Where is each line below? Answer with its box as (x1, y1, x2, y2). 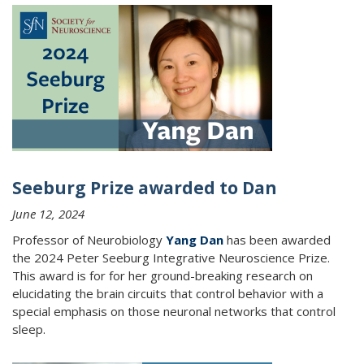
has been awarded (223, 232, 331, 248)
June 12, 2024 (12, 206, 84, 222)
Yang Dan (166, 232, 223, 248)
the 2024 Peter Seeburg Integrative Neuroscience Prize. (12, 249, 330, 266)
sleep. (12, 321, 45, 337)
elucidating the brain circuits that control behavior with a (12, 285, 323, 301)
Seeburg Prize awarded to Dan (12, 176, 277, 199)
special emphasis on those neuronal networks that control (12, 303, 336, 319)
